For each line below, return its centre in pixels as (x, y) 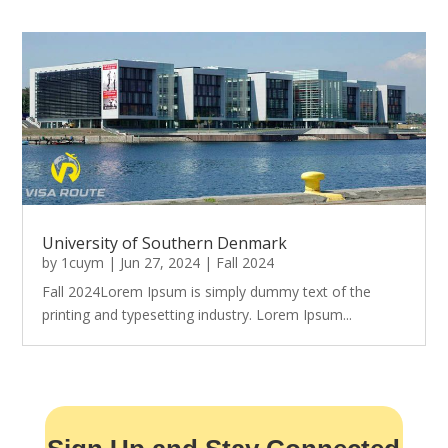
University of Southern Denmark (165, 242)
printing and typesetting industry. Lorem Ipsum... (197, 314)
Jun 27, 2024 (160, 262)
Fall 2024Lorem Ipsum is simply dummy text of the (207, 291)
